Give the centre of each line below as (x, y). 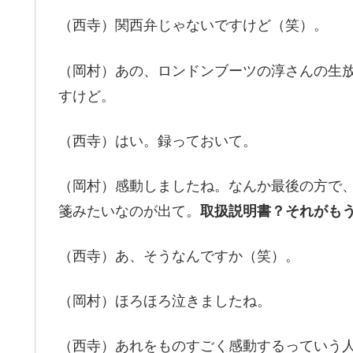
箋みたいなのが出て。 (129, 211)
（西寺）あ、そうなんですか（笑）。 (179, 256)
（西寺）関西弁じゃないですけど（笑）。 (193, 26)
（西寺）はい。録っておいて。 (158, 141)
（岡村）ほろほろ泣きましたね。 (165, 301)
